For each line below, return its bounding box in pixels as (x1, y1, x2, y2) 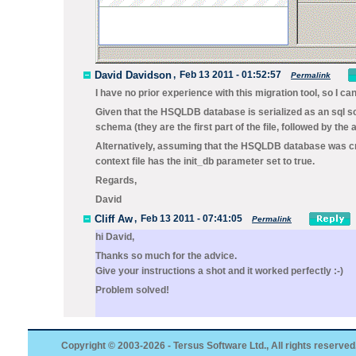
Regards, (95, 175, 137, 186)
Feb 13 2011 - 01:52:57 (180, 69, 281, 80)
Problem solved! (95, 284, 169, 296)
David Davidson (95, 68, 172, 81)
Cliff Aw (95, 212, 133, 225)
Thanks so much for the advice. (95, 250, 237, 261)
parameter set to (214, 156, 294, 167)
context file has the (95, 156, 184, 167)
